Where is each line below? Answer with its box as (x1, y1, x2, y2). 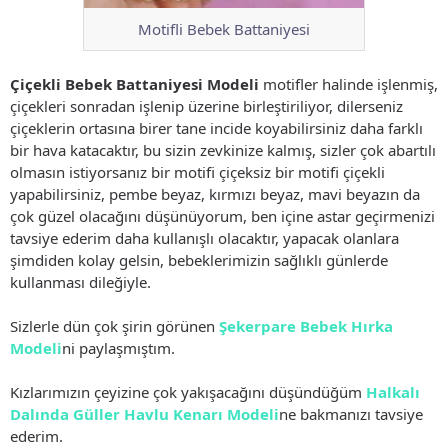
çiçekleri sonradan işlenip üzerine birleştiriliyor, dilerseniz (10, 95, 403, 116)
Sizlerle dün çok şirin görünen (10, 315, 219, 336)
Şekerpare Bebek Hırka (219, 315, 393, 336)
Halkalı (366, 381, 420, 402)
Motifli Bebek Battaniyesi (138, 18, 310, 39)
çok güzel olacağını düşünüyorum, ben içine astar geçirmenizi (10, 205, 435, 226)
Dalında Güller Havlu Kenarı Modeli (10, 403, 279, 424)
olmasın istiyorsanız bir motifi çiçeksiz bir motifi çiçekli (10, 161, 385, 182)
